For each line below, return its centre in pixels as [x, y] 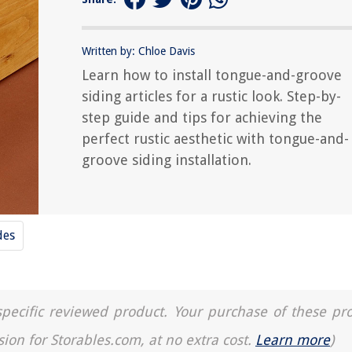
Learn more [293, 340]
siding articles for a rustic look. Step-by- [211, 96]
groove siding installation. [167, 159]
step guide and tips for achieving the [202, 117]
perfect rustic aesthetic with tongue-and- [215, 138]
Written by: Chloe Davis [138, 51]
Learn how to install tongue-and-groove [212, 75]
